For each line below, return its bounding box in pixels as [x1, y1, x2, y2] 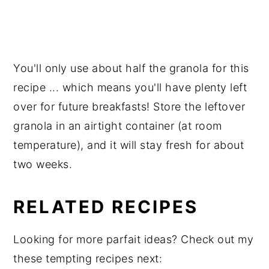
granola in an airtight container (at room [13, 119, 222, 132]
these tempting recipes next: [13, 252, 163, 265]
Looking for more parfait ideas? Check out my [13, 232, 254, 246]
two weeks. [13, 157, 73, 171]
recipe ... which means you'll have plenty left [13, 80, 247, 94]
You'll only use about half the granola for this [13, 61, 249, 74]
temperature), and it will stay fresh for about [13, 138, 244, 151]
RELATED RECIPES [13, 196, 199, 217]
